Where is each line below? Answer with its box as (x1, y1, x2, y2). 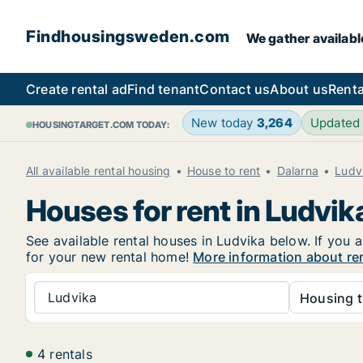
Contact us (199, 81, 271, 97)
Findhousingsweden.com (26, 27, 230, 46)
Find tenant (127, 81, 200, 97)
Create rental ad (26, 81, 128, 97)
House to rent (186, 164, 261, 177)
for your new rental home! (26, 249, 194, 265)
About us (270, 81, 329, 97)
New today (190, 115, 257, 130)
